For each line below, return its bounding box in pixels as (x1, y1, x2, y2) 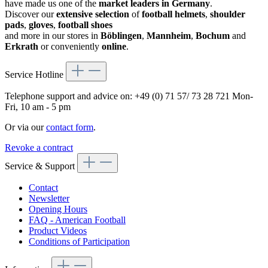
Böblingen (100, 30, 142, 41)
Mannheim (147, 30, 191, 41)
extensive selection (56, 8, 129, 19)
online (102, 41, 126, 51)
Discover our (5, 8, 56, 19)
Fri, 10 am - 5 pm (5, 101, 71, 112)
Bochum (196, 30, 230, 41)
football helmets (142, 8, 205, 19)
